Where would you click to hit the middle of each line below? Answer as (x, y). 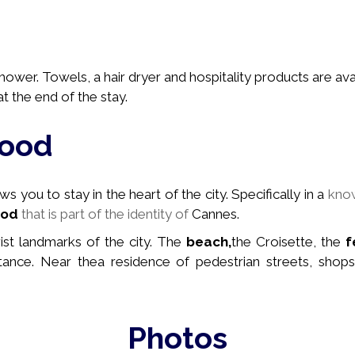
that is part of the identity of (103, 214)
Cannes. (214, 214)
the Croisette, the (288, 242)
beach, (209, 242)
